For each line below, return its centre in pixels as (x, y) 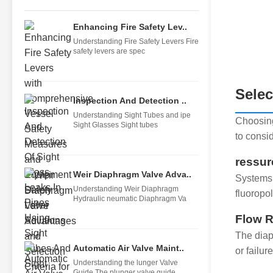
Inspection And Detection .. (130, 101)
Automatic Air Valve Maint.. (129, 248)
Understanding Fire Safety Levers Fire (136, 41)
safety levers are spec (109, 51)
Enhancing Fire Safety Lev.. (130, 27)
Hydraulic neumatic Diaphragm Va (130, 199)
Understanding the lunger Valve (126, 263)
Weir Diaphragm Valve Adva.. (132, 174)
